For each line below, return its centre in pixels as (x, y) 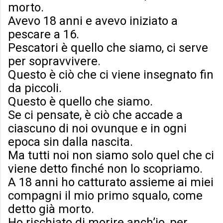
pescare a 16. (44, 35)
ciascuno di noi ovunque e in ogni (97, 129)
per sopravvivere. (54, 61)
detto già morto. (51, 209)
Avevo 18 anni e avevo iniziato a (93, 21)
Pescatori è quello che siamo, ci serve (108, 48)
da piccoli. (35, 88)
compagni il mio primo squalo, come (105, 196)
